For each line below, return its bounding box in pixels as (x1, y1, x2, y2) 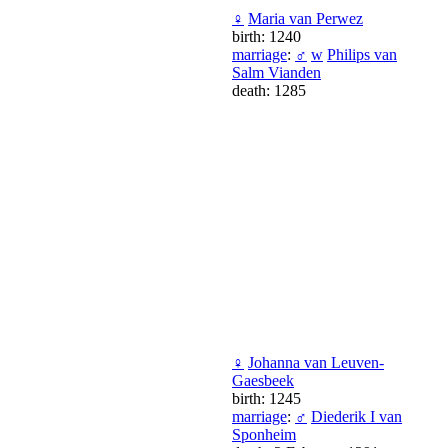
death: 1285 (232, 81, 306, 99)
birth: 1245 (232, 389, 301, 407)
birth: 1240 (232, 27, 301, 45)
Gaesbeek (232, 371, 294, 389)
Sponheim (232, 425, 296, 443)
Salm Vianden (232, 63, 321, 81)
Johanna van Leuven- (248, 353, 384, 371)
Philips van (327, 45, 397, 63)
